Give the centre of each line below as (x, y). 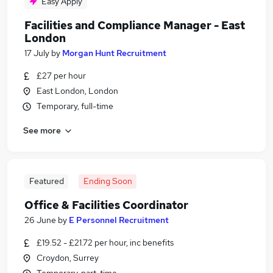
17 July (37, 53)
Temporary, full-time (75, 106)
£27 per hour (61, 76)
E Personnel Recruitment (119, 220)
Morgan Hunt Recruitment (114, 53)
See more (42, 130)
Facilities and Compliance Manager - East (135, 25)
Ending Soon (108, 181)
